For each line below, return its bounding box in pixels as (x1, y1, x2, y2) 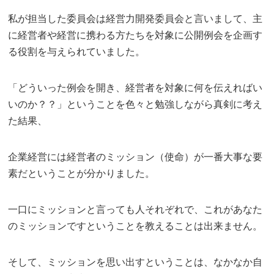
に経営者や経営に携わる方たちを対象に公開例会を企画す (8, 30, 263, 40)
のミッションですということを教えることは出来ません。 (8, 221, 263, 231)
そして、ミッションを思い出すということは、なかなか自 (8, 257, 263, 267)
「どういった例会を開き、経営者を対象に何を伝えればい (8, 83, 263, 93)
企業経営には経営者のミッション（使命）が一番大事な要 (8, 152, 263, 162)
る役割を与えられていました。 (8, 46, 146, 57)
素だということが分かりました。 (8, 168, 155, 179)
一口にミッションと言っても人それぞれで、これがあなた (8, 204, 263, 215)
